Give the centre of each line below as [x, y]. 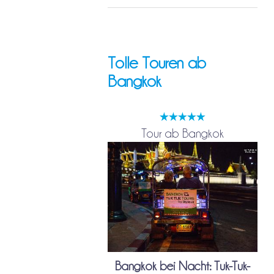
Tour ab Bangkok [183, 134]
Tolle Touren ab [157, 63]
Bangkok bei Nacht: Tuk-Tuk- [183, 266]
